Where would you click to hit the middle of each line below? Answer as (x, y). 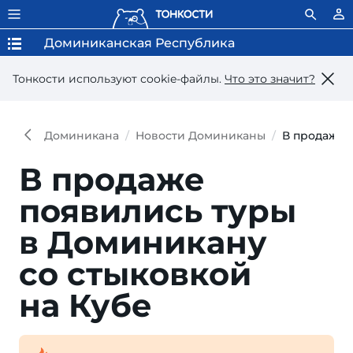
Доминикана (82, 136)
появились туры (158, 211)
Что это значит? (270, 78)
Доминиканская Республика (139, 43)
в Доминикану (143, 242)
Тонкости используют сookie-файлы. (119, 78)
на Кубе (85, 305)
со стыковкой (135, 274)
